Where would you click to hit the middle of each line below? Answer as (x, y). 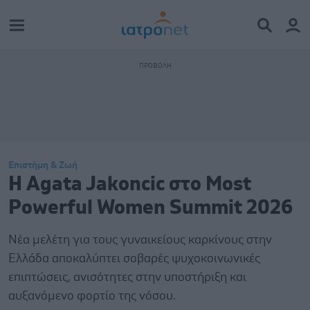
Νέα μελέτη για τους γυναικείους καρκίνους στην (140, 240)
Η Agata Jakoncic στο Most (130, 184)
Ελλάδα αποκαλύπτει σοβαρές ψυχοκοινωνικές (134, 259)
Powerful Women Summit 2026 (151, 208)
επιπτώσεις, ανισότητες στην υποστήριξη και (127, 277)
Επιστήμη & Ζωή (43, 165)
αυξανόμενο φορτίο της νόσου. (92, 296)
